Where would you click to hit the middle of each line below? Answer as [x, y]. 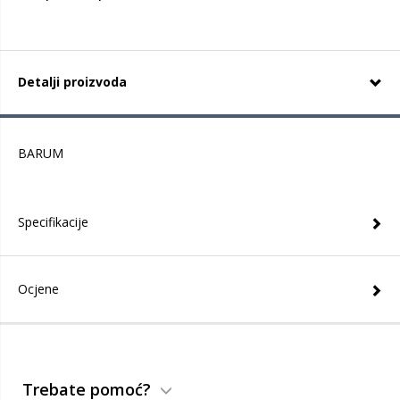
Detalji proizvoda [72, 82]
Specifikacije [53, 222]
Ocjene [38, 289]
